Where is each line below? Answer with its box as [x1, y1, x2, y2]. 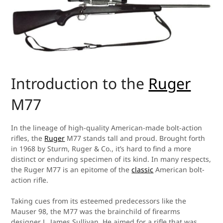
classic [131, 165, 154, 175]
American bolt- [153, 165, 205, 175]
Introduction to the [11, 73, 149, 94]
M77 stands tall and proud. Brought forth [65, 133, 206, 143]
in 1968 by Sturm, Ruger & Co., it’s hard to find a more [11, 144, 192, 154]
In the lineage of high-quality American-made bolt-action [11, 123, 203, 133]
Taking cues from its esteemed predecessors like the [11, 196, 187, 206]
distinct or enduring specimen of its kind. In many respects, [11, 154, 212, 164]
